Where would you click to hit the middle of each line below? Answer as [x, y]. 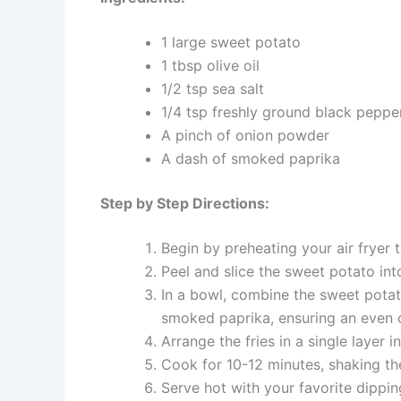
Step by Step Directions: [185, 203]
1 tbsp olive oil [210, 65]
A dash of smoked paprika [251, 158]
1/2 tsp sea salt [213, 88]
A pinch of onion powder [245, 135]
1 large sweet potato [231, 42]
